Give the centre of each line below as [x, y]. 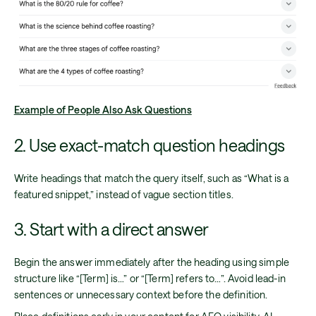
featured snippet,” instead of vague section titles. [123, 194]
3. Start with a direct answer [111, 230]
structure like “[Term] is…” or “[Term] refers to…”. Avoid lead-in [150, 278]
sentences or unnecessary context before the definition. [141, 294]
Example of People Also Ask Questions [103, 110]
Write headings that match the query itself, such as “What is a [151, 178]
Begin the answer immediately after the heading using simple [152, 262]
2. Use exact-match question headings [149, 145]
